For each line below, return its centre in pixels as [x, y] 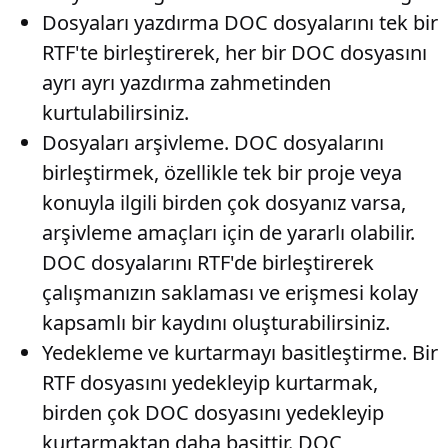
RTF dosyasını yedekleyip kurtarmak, [210, 382]
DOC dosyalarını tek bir [328, 22]
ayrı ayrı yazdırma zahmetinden [186, 82]
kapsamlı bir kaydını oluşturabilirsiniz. [216, 322]
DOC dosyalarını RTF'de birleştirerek [208, 262]
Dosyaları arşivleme [133, 142]
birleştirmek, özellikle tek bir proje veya [222, 172]
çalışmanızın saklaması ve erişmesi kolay [230, 292]
